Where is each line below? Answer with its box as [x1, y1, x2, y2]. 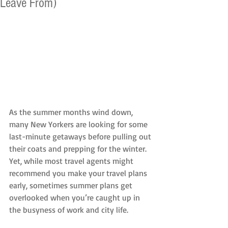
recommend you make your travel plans [9, 167, 149, 178]
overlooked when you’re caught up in [9, 192, 142, 203]
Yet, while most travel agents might [9, 155, 135, 166]
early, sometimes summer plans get [9, 180, 134, 190]
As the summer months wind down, [9, 106, 135, 117]
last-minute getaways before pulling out [9, 131, 153, 141]
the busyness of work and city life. [9, 204, 128, 215]
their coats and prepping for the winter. [9, 143, 149, 154]
